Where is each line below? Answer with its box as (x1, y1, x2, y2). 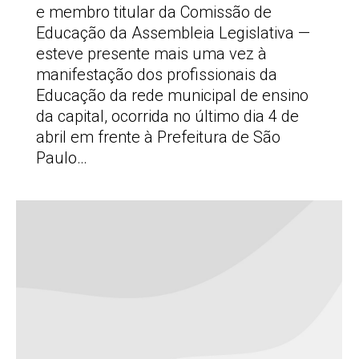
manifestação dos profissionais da (36, 65, 277, 84)
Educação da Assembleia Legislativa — (36, 23, 310, 42)
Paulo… (36, 148, 87, 167)
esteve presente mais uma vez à (36, 44, 267, 63)
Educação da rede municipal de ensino (36, 86, 309, 105)
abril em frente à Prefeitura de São (36, 127, 280, 147)
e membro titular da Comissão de (36, 2, 272, 22)
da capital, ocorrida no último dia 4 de (36, 107, 299, 126)
